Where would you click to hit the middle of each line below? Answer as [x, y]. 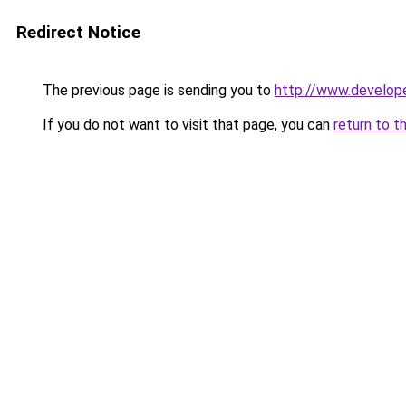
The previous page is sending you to [157, 90]
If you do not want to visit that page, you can [186, 125]
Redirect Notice [78, 32]
